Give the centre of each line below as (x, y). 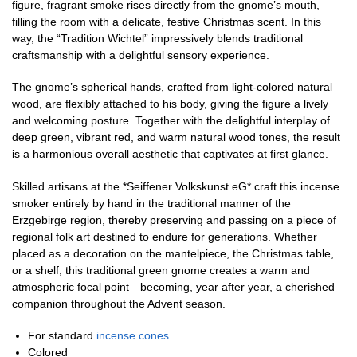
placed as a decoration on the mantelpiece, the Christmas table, (173, 253)
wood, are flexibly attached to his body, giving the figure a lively (170, 104)
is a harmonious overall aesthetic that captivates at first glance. (170, 154)
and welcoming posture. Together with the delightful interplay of (171, 121)
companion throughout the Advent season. (119, 303)
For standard (62, 336)
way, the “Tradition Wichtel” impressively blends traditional (157, 38)
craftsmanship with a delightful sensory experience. (141, 55)
